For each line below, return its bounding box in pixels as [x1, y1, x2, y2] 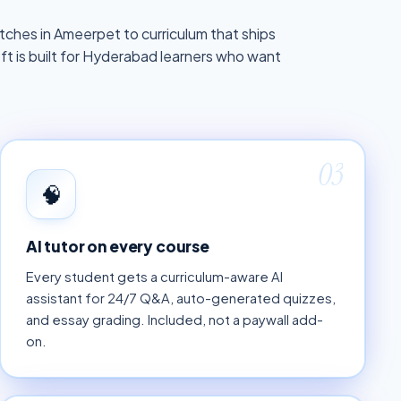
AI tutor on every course [26, 236, 209, 257]
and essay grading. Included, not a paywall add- [26, 311, 323, 328]
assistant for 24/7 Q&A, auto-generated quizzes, [26, 290, 336, 307]
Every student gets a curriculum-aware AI [26, 269, 283, 286]
